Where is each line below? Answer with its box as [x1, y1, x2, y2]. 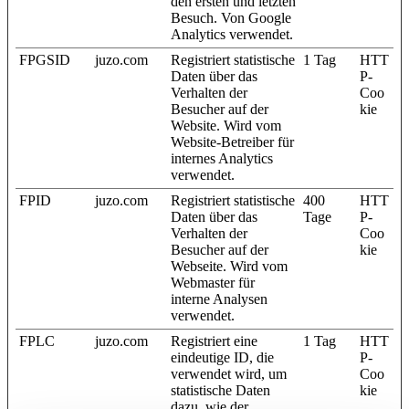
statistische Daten [171, 382, 270, 398]
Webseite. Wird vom [171, 257, 288, 274]
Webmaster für [171, 274, 255, 290]
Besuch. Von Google [171, 9, 291, 26]
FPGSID [19, 51, 70, 68]
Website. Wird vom [171, 117, 281, 133]
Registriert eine [171, 332, 257, 349]
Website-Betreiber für [171, 133, 294, 150]
